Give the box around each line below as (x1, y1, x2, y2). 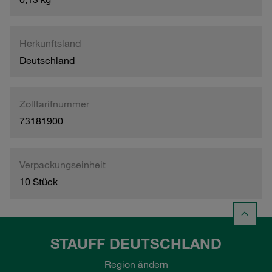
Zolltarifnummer (19, 97, 89, 110)
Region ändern (104, 258, 168, 271)
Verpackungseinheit (19, 158, 106, 171)
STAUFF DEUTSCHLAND (50, 234, 222, 253)
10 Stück (19, 175, 58, 188)
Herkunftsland (19, 36, 81, 49)
